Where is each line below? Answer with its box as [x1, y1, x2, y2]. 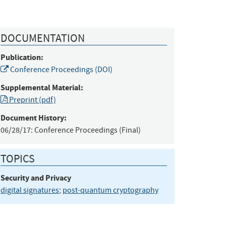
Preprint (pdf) [8, 94, 56, 105]
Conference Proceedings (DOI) [9, 64, 112, 75]
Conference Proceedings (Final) [34, 125, 141, 135]
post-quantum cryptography [63, 185, 158, 196]
